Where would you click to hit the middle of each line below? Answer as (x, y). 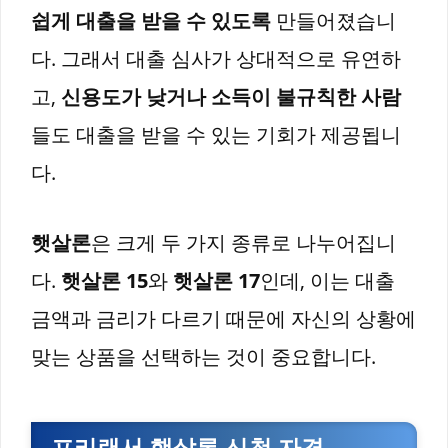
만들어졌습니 (333, 21)
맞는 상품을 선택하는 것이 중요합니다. (203, 357)
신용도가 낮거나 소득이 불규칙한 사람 (231, 97)
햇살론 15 (104, 281)
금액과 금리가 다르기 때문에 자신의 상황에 (223, 319)
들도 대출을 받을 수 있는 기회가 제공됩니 (216, 135)
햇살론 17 (216, 281)
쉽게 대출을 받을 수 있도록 (151, 21)
